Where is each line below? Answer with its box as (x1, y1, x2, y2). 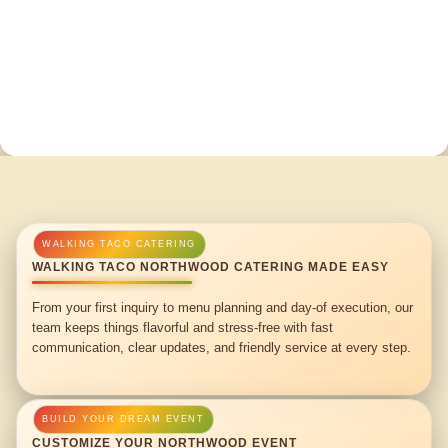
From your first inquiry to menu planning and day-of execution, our (32, 299, 414, 315)
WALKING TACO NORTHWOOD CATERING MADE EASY (32, 260, 389, 275)
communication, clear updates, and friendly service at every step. (32, 339, 412, 355)
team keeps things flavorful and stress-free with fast (32, 319, 334, 335)
